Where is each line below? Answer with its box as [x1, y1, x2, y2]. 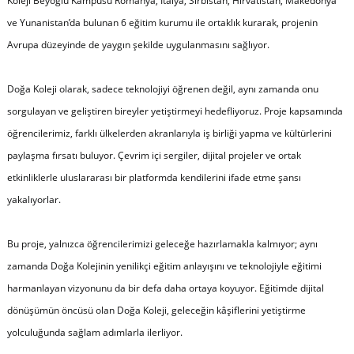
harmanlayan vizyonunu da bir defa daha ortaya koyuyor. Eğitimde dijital [6, 281, 324, 295]
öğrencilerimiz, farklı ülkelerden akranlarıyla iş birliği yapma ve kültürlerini [6, 126, 332, 140]
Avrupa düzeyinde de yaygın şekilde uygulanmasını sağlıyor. [6, 37, 269, 51]
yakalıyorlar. [6, 192, 61, 206]
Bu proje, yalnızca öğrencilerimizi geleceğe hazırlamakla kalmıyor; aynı [6, 236, 318, 250]
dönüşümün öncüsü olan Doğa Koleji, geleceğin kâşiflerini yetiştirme [6, 303, 306, 317]
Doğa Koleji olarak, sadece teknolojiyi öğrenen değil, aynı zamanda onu [6, 81, 318, 96]
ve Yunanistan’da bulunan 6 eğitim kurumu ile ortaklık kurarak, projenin [6, 15, 318, 29]
